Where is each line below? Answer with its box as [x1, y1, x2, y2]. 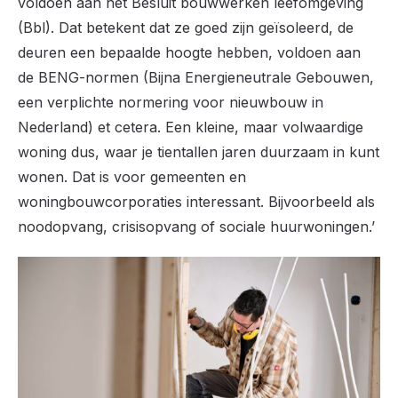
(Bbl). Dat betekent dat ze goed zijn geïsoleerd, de [18, 18, 354, 36]
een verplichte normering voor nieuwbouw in [18, 92, 323, 111]
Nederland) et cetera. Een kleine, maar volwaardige [18, 117, 363, 136]
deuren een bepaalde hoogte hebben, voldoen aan [18, 43, 361, 61]
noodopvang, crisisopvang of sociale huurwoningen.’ [18, 217, 375, 235]
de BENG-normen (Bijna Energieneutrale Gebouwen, [18, 68, 374, 86]
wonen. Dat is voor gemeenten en [18, 167, 246, 186]
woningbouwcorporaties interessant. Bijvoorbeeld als [18, 192, 375, 211]
